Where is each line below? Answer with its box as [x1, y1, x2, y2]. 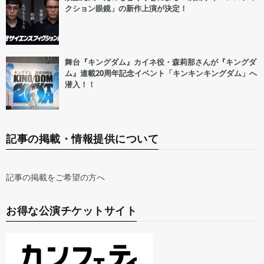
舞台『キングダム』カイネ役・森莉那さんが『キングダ [65, 57, 256, 68]
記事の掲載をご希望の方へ [6, 171, 105, 183]
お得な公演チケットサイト [6, 203, 137, 218]
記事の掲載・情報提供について [6, 131, 159, 146]
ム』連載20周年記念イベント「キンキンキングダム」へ [65, 68, 257, 79]
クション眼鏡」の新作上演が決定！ [65, 3, 187, 14]
